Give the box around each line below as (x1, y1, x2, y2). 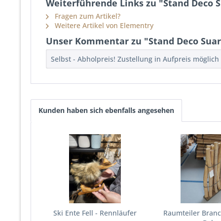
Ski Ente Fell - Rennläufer (53, 208, 137, 218)
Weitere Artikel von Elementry (53, 21, 153, 30)
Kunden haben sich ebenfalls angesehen (38, 106, 174, 115)
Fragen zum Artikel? (53, 11, 120, 21)
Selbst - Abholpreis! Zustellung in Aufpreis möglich (51, 54, 219, 64)
